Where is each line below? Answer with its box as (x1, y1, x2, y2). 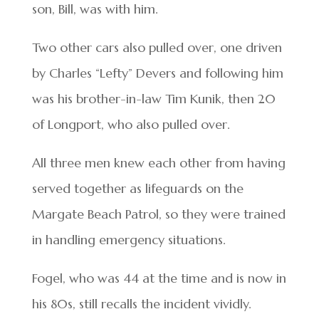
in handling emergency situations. (31, 231, 226, 249)
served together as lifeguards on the (31, 180, 244, 197)
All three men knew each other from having (31, 155, 286, 172)
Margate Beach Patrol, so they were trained (31, 206, 286, 223)
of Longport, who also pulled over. (31, 116, 230, 133)
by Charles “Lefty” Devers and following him (31, 65, 283, 82)
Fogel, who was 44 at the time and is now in (31, 270, 286, 287)
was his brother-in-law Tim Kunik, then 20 (31, 90, 276, 108)
